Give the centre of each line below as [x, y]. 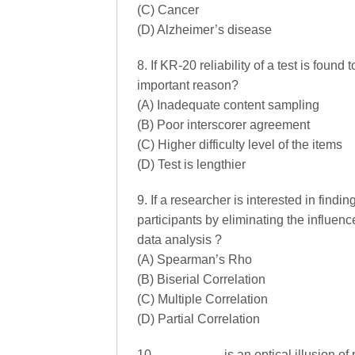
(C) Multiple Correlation [202, 299]
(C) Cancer [168, 10]
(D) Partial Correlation [198, 319]
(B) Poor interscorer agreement [223, 125]
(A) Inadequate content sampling [228, 105]
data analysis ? [179, 240]
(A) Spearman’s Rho [195, 260]
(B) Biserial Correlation [201, 279]
